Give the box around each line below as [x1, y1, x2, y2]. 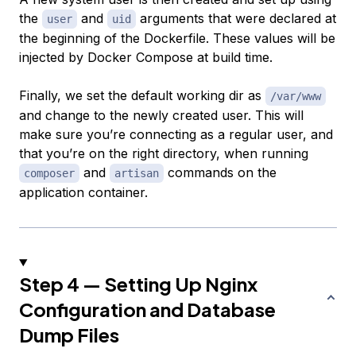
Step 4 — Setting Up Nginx [19, 271, 257, 296]
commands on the [164, 164, 277, 180]
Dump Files [19, 322, 119, 346]
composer [24, 166, 75, 180]
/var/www [270, 89, 321, 103]
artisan [114, 166, 159, 180]
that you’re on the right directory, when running [19, 145, 308, 161]
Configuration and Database [19, 296, 276, 321]
